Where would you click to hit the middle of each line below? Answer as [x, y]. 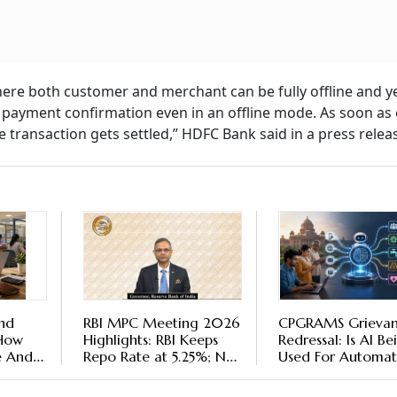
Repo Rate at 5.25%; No [159, 357]
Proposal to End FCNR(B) [162, 374]
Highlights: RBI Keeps [150, 340]
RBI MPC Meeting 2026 [161, 323]
